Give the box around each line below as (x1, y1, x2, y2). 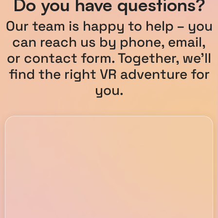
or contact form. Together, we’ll (7, 49, 211, 67)
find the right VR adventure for (8, 65, 210, 83)
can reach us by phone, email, (12, 33, 206, 51)
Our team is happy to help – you (5, 17, 213, 35)
